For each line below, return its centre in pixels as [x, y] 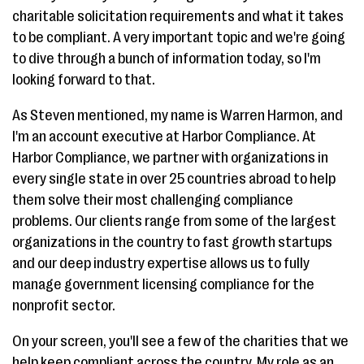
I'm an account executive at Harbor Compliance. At [164, 136]
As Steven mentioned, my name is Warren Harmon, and [178, 115]
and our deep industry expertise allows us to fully [161, 263]
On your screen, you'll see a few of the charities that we [180, 341]
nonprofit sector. [64, 305]
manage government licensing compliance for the [163, 284]
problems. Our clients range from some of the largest [174, 221]
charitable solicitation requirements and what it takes [178, 16]
